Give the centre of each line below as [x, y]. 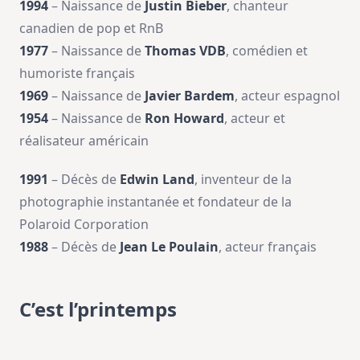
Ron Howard [184, 118]
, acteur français [268, 247]
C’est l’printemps [98, 309]
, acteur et [255, 118]
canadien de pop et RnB [91, 28]
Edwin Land [157, 179]
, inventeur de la [243, 179]
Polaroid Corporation [84, 224]
